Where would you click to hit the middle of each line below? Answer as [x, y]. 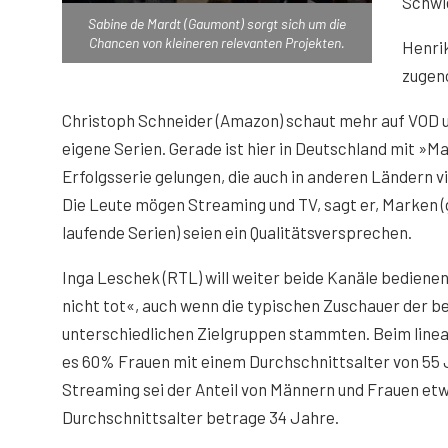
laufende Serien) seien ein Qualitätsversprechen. [237, 232]
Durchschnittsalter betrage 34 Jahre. [200, 417]
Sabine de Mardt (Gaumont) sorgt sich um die [217, 24]
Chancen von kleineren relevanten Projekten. [217, 43]
